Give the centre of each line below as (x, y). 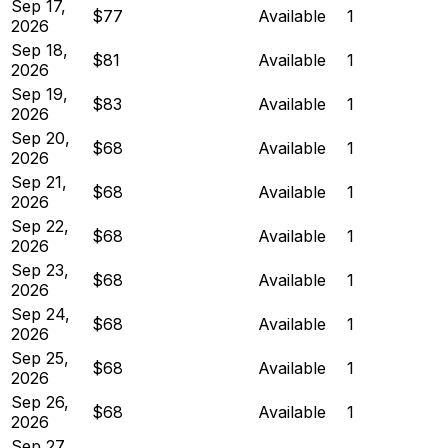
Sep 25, (40, 357)
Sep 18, (39, 49)
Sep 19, (39, 93)
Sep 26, (40, 401)
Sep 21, (39, 181)
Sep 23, (40, 269)
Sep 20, (40, 137)
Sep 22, (40, 225)
